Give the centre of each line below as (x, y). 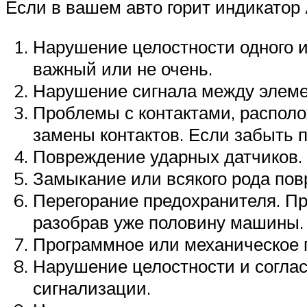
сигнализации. (92, 287)
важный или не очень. (123, 68)
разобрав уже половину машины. (168, 222)
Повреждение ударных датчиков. (168, 156)
